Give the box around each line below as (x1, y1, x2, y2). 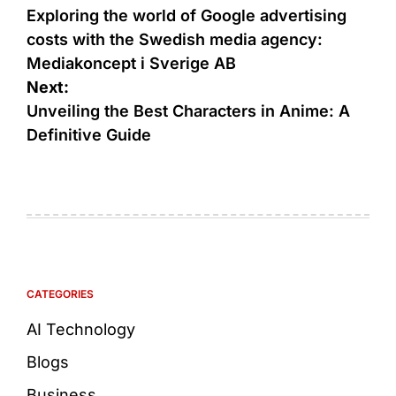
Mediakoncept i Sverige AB (27, 53, 236, 72)
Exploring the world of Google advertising (27, 5, 346, 25)
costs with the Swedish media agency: (27, 29, 323, 49)
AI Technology (27, 319, 135, 339)
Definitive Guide (27, 125, 151, 144)
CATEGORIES (27, 286, 94, 301)
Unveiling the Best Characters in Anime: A (27, 101, 350, 120)
